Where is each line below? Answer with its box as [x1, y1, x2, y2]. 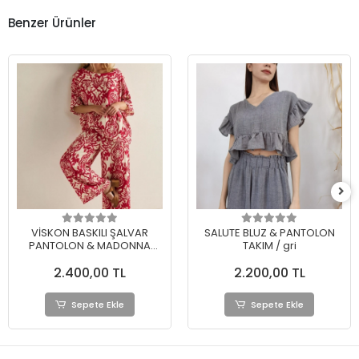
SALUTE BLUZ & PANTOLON [204, 225, 335, 240]
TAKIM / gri [242, 238, 296, 253]
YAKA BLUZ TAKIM [46, 251, 133, 266]
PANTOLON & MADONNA [29, 238, 151, 253]
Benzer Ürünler [8, 14, 96, 31]
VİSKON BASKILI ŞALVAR [31, 225, 148, 240]
